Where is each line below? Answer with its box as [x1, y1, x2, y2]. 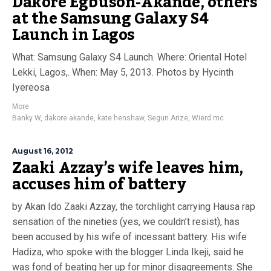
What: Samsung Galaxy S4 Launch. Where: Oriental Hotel [12, 51, 247, 63]
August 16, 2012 [12, 146, 73, 155]
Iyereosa [12, 82, 166, 93]
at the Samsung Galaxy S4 [12, 4, 209, 34]
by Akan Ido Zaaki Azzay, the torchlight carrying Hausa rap [12, 201, 255, 212]
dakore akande [44, 114, 94, 122]
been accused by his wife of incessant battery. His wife [12, 231, 247, 243]
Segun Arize [148, 114, 188, 122]
